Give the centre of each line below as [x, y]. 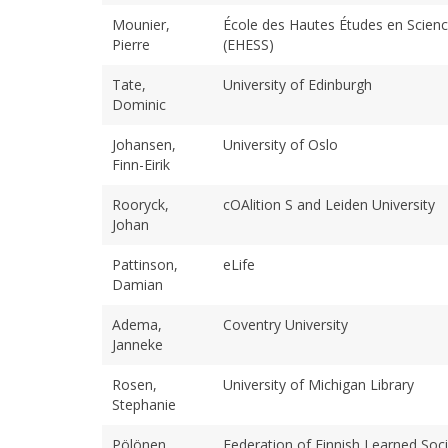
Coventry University [285, 324]
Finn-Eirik [141, 164]
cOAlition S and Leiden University [329, 204]
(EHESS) [248, 44]
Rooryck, [140, 204]
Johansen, [144, 144]
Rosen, [134, 384]
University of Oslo [280, 144]
